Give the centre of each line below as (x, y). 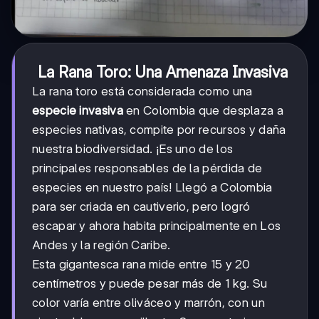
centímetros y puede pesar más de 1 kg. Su (150, 284)
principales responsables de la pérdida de (147, 168)
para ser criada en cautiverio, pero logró (141, 207)
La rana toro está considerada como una (142, 91)
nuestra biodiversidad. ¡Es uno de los (133, 149)
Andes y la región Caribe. (101, 245)
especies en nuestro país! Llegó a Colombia (152, 188)
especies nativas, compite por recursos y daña (159, 130)
